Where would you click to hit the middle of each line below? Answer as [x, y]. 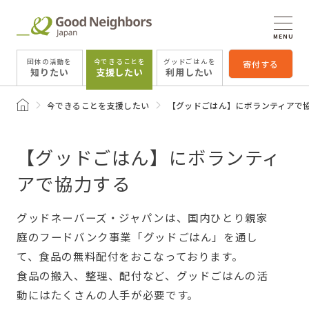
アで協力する [73, 184]
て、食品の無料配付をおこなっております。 [130, 256]
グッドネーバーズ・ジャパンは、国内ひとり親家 [142, 217]
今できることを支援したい [98, 105]
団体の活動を [50, 62]
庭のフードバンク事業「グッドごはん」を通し [137, 236]
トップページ [41, 104]
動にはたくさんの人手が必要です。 [107, 294]
